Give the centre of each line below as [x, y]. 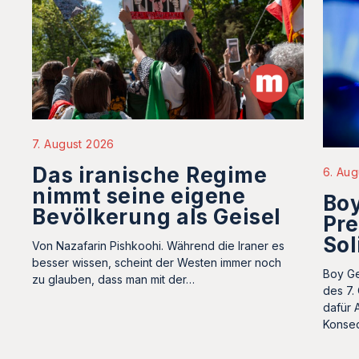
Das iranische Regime [150, 175]
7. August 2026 [73, 144]
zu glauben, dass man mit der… [113, 280]
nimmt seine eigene [139, 196]
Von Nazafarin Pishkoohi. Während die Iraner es [158, 246]
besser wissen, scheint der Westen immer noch [157, 263]
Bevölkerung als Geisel [157, 217]
